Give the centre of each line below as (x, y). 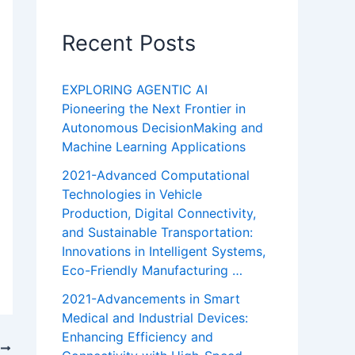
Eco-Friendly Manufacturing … (152, 271)
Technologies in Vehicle (132, 195)
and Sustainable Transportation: (157, 233)
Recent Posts (129, 43)
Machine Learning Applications (154, 147)
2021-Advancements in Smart (151, 299)
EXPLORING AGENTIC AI (135, 90)
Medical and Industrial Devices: (155, 318)
